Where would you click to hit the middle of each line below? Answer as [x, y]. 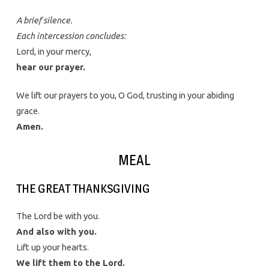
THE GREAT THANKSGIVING [83, 189]
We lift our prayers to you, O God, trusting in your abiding [125, 95]
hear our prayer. [50, 67]
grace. [28, 110]
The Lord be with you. [58, 216]
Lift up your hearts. [52, 247]
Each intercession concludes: [71, 35]
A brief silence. [44, 20]
